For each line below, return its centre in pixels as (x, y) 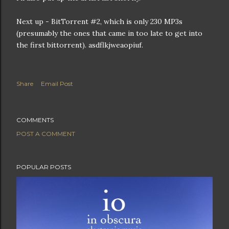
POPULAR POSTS (44, 167)
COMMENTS (35, 120)
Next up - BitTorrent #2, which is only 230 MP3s (99, 21)
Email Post (57, 84)
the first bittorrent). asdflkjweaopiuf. (80, 45)
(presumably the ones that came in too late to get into (109, 33)
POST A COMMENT (46, 134)
